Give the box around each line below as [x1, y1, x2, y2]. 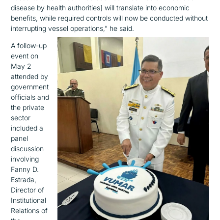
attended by [11, 72, 49, 81]
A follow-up [11, 41, 47, 50]
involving [11, 155, 39, 164]
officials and [11, 93, 50, 102]
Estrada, [11, 175, 37, 184]
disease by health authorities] [11, 3, 103, 12]
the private [11, 103, 45, 112]
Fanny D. [11, 165, 39, 174]
